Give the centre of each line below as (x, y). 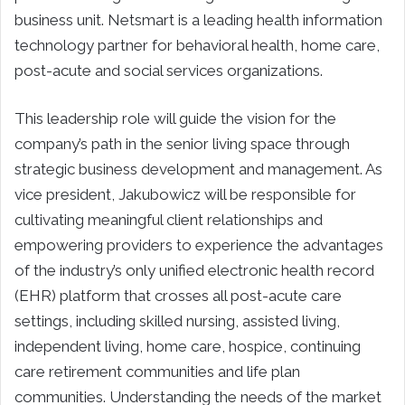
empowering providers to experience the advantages (199, 245)
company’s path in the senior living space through (182, 143)
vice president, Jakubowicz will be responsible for (185, 194)
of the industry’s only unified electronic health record (194, 270)
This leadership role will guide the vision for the (175, 118)
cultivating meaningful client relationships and (169, 219)
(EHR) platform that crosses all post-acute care (178, 295)
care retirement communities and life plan (157, 371)
